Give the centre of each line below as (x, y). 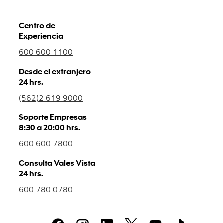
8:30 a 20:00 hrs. (50, 127)
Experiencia (41, 36)
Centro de (37, 25)
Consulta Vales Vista (57, 163)
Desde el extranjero (55, 71)
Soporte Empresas (53, 117)
